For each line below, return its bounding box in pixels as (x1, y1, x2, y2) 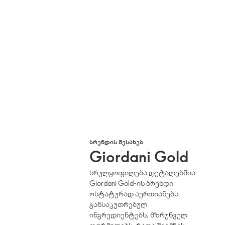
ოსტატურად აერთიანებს (89, 189, 179, 198)
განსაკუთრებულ (89, 199, 148, 209)
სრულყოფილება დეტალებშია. (89, 168, 198, 177)
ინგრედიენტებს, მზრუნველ (89, 210, 188, 219)
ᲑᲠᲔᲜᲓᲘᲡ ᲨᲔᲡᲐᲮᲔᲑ (89, 138, 144, 146)
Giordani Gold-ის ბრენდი (89, 178, 174, 188)
